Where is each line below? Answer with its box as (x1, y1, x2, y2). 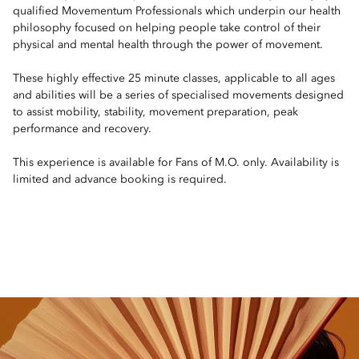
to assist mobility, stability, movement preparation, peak (13, 107, 298, 118)
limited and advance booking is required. (13, 174, 227, 185)
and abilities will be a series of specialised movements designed (13, 90, 344, 101)
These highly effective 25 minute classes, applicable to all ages (13, 73, 335, 84)
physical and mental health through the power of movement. (13, 39, 323, 50)
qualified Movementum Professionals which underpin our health (13, 6, 341, 17)
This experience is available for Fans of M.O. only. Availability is (13, 157, 339, 168)
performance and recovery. (13, 123, 151, 135)
